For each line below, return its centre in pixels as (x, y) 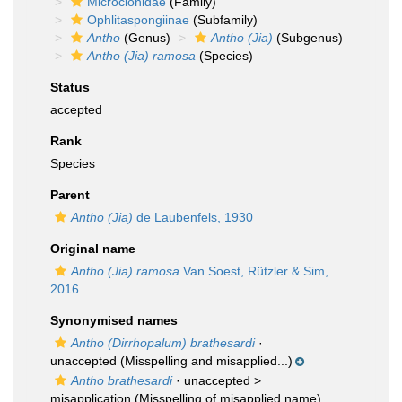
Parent (70, 195)
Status (70, 87)
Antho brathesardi (122, 380)
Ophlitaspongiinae (138, 20)
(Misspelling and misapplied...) (205, 361)
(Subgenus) (308, 38)
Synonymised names (114, 320)
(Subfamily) (223, 20)
